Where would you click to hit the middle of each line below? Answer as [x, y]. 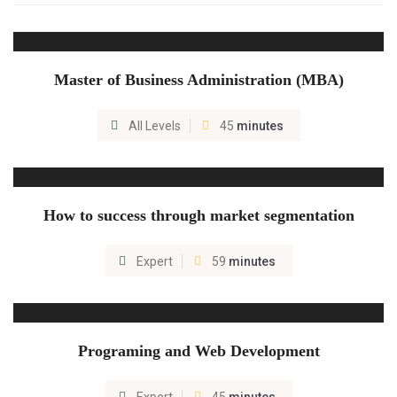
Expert [154, 261]
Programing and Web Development [198, 351]
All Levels [154, 126]
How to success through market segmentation [198, 215]
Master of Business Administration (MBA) [198, 80]
